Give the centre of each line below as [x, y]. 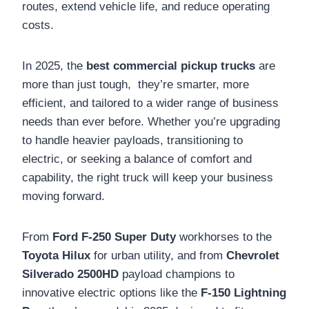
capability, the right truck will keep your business [148, 177]
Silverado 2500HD [70, 274]
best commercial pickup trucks [171, 66]
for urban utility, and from [158, 255]
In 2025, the [54, 66]
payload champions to [177, 274]
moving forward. [63, 196]
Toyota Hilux [56, 255]
